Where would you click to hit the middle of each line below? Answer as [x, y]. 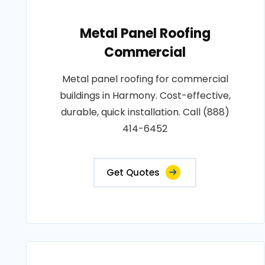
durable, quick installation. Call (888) [145, 112]
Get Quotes [133, 172]
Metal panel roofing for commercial [145, 79]
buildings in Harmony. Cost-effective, [145, 96]
